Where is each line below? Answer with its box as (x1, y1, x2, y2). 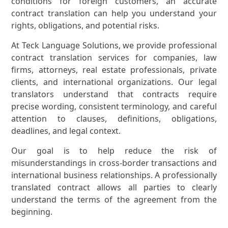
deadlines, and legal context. (11, 125, 121, 136)
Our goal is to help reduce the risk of (11, 145, 217, 156)
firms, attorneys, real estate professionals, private (11, 64, 217, 75)
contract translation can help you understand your (11, 7, 217, 19)
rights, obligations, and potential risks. (11, 19, 160, 31)
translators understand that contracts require (11, 88, 217, 100)
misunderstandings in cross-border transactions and (11, 157, 217, 168)
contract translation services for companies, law (11, 51, 217, 63)
